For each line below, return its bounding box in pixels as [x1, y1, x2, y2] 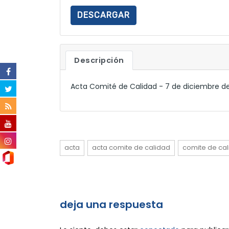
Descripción [74, 55, 124, 65]
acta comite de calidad [92, 143, 170, 152]
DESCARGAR [77, 10, 130, 20]
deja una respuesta [60, 197, 163, 212]
